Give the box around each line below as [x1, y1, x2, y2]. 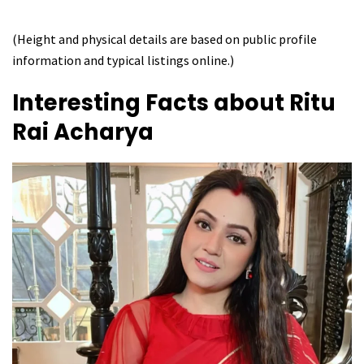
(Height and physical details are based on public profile [12, 30, 317, 47]
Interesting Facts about [12, 87, 289, 119]
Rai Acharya [12, 116, 154, 149]
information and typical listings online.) [12, 51, 234, 68]
